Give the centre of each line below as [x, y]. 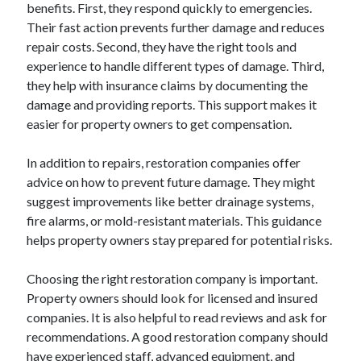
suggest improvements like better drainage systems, [170, 201]
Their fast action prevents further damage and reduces [176, 27]
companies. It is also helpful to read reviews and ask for [177, 317]
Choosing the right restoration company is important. [172, 279]
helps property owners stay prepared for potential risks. [180, 240]
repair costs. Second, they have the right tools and [162, 47]
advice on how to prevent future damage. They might [171, 182]
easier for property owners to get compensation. [160, 124]
